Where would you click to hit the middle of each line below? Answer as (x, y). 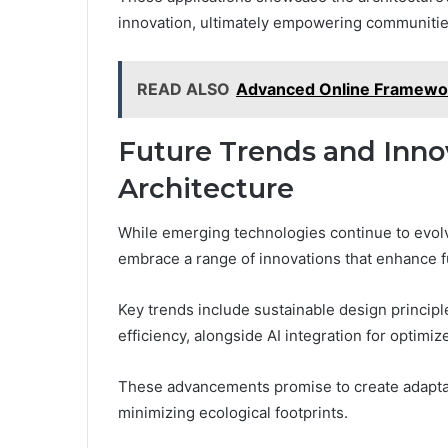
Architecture (206, 188)
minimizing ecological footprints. (233, 413)
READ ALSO (183, 88)
